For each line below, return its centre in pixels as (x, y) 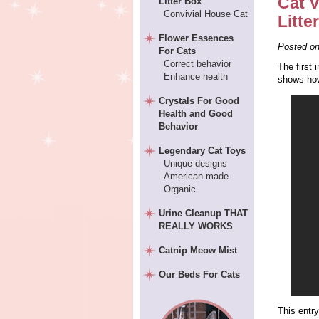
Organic (179, 189)
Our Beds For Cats (200, 274)
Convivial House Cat (205, 14)
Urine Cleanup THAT (204, 213)
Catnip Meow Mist (198, 250)
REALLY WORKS (196, 226)
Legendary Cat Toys (203, 151)
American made (196, 176)
